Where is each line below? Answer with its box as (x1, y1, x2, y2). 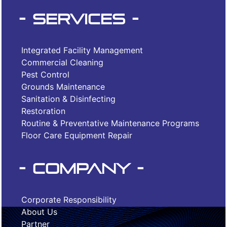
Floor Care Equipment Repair (21, 130, 132, 140)
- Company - (19, 160, 143, 177)
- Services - (19, 10, 138, 28)
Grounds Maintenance (21, 81, 105, 92)
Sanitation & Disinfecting (21, 93, 116, 104)
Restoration (21, 105, 65, 116)
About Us (21, 206, 57, 217)
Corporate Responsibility (21, 194, 117, 205)
